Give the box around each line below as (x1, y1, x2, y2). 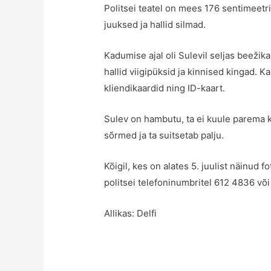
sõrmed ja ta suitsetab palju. (104, 129, 224, 142)
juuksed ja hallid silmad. (104, 19, 206, 31)
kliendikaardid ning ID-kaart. (104, 82, 226, 94)
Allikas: (104, 207, 137, 220)
